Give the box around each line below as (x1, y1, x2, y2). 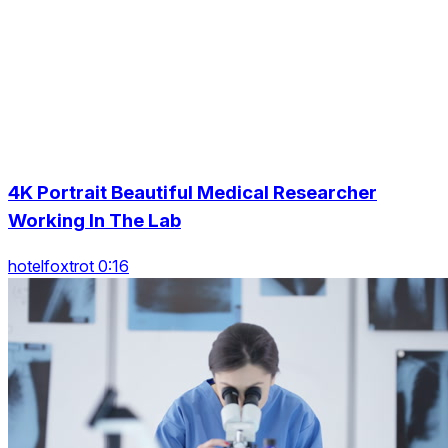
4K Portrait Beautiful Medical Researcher (8, 180, 377, 204)
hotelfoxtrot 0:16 (8, 255, 129, 276)
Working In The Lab (8, 208, 181, 232)
